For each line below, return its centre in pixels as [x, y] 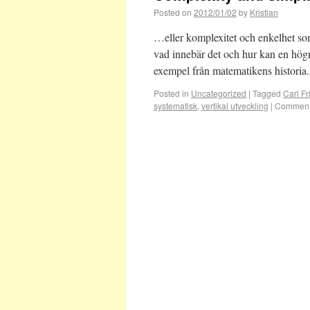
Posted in [171, 93]
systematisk [175, 106]
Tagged [267, 93]
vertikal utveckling [235, 106]
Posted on [173, 12]
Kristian [264, 12]
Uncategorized [219, 93]
